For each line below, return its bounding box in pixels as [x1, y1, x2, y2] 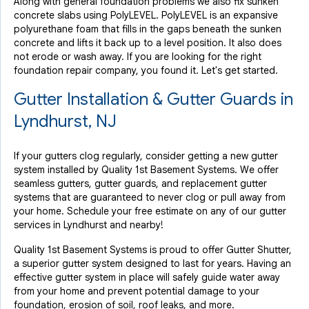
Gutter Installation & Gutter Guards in [14, 89, 293, 110]
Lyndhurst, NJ [14, 111, 117, 132]
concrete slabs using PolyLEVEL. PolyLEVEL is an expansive [14, 9, 278, 21]
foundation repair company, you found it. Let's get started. [14, 64, 281, 77]
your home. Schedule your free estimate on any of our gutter [14, 205, 286, 217]
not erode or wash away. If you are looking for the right [14, 50, 261, 63]
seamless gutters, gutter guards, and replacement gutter [14, 177, 267, 190]
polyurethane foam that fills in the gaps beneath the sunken [14, 23, 281, 35]
